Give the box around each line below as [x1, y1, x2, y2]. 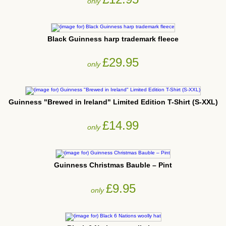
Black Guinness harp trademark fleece [47, 34, 179, 43]
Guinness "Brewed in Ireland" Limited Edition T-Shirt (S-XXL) [8, 97, 218, 106]
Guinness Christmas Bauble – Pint [54, 160, 172, 169]
